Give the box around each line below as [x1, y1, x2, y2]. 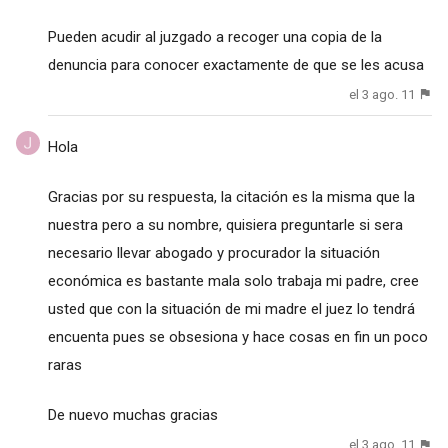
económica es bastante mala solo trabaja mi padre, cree [47, 272, 419, 291]
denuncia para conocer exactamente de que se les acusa [47, 55, 424, 74]
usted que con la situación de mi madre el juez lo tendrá [47, 300, 415, 319]
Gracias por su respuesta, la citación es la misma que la [47, 188, 415, 207]
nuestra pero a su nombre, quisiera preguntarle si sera [47, 216, 403, 235]
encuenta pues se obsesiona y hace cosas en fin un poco [47, 328, 428, 347]
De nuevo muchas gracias [47, 406, 218, 425]
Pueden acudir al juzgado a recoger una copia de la [47, 27, 382, 46]
